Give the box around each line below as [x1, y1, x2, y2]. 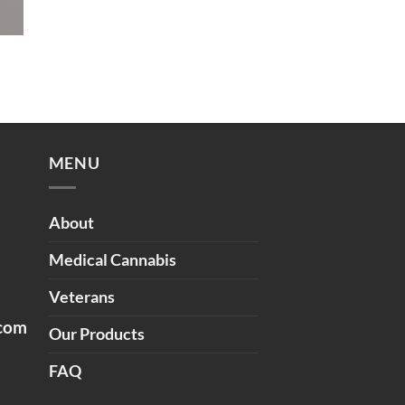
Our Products [48, 324, 145, 344]
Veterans [48, 287, 115, 306]
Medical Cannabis [48, 250, 176, 269]
